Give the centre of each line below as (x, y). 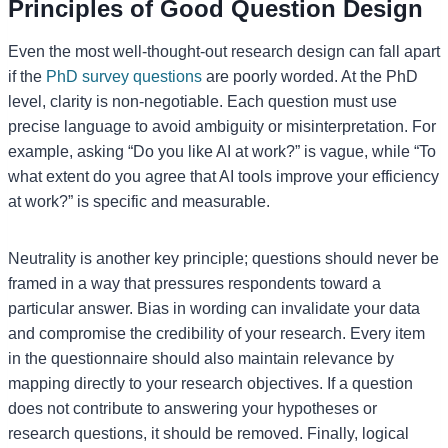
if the (27, 76)
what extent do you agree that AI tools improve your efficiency (223, 176)
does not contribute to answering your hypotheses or (192, 408)
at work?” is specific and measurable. (139, 201)
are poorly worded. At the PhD (310, 76)
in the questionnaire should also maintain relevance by (201, 358)
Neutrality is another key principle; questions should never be (223, 258)
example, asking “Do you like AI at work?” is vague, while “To (222, 151)
